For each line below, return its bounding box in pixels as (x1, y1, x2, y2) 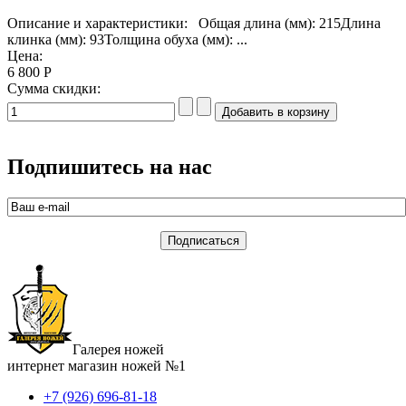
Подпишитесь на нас (7, 155, 212, 179)
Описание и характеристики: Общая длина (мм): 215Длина (7, 14, 381, 31)
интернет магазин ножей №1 (7, 358, 186, 374)
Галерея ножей (72, 342, 164, 358)
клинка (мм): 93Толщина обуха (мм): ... (7, 31, 247, 47)
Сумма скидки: (7, 80, 101, 96)
